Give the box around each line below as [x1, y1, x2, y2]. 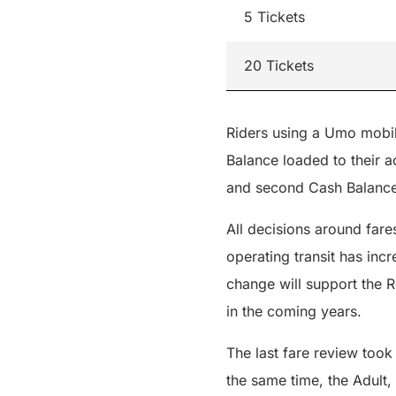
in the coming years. [226, 302, 362, 320]
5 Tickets [244, 8, 305, 26]
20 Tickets [244, 57, 314, 74]
